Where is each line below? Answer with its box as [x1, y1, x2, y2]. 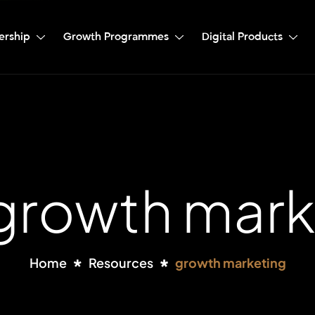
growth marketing [174, 255, 286, 271]
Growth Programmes [63, 30, 169, 43]
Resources [88, 255, 153, 271]
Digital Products [202, 30, 283, 43]
